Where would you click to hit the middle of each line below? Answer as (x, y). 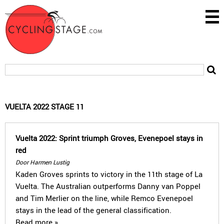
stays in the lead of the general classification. (93, 210)
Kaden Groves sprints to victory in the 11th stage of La (109, 174)
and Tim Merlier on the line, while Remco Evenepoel (104, 198)
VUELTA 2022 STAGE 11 (44, 106)
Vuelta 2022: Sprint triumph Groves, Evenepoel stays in (109, 138)
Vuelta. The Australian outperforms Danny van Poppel (108, 186)
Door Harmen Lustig (42, 162)
